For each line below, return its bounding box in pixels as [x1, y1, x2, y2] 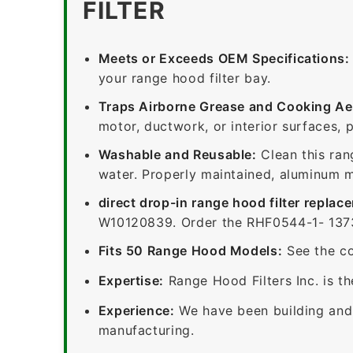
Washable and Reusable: [98, 146, 257, 162]
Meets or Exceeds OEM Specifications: [98, 50, 350, 66]
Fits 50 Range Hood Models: [98, 242, 283, 258]
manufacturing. [98, 321, 195, 338]
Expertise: [98, 272, 165, 288]
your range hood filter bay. [98, 69, 271, 86]
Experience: [98, 302, 175, 318]
